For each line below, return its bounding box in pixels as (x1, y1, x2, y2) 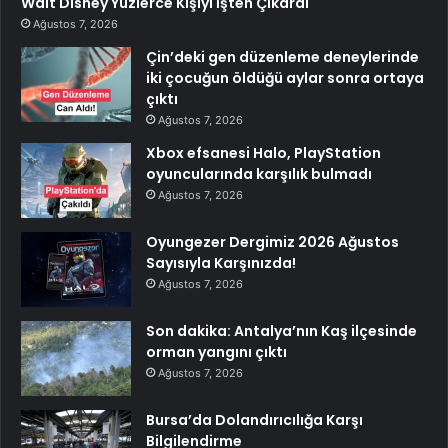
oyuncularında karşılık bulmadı (146, 163, 372, 184)
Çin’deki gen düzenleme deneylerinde (146, 46, 419, 67)
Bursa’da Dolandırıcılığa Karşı (146, 409, 363, 430)
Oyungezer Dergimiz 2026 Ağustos (146, 231, 399, 252)
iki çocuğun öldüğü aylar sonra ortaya (146, 67, 424, 88)
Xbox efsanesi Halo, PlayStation (146, 142, 381, 163)
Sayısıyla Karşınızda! (146, 252, 296, 273)
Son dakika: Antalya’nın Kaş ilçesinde (146, 320, 417, 341)
